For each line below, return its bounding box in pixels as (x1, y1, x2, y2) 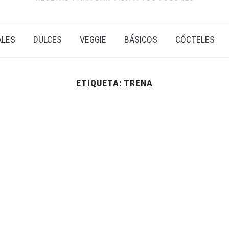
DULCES (33, 34, 62, 45)
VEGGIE (80, 34, 106, 45)
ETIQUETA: (76, 77, 124, 88)
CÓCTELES (175, 34, 215, 45)
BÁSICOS (124, 34, 157, 45)
